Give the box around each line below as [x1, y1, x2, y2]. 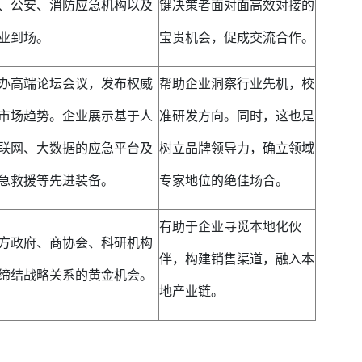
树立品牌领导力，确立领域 [158, 139, 314, 157]
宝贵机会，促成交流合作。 [158, 28, 314, 46]
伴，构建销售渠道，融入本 [158, 250, 314, 267]
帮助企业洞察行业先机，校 [158, 74, 314, 92]
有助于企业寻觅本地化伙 [158, 217, 301, 235]
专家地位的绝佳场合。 [158, 171, 288, 189]
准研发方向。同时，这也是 [158, 107, 314, 124]
